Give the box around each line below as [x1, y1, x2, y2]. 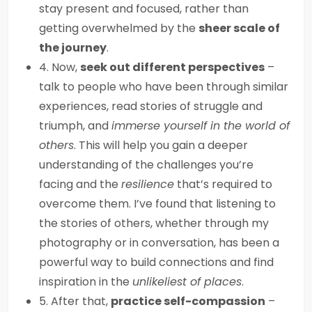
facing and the [39, 176, 121, 192]
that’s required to [174, 176, 272, 192]
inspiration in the [39, 274, 132, 290]
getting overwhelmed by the [39, 20, 198, 36]
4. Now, [39, 59, 80, 75]
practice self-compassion [111, 293, 265, 309]
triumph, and [39, 118, 111, 134]
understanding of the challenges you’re [39, 157, 253, 173]
